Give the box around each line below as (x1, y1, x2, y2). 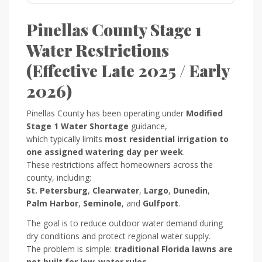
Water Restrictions (26, 39, 169, 61)
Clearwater (92, 184, 139, 196)
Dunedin (173, 184, 208, 196)
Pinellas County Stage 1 (26, 18, 202, 40)
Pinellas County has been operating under (26, 107, 186, 119)
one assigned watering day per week (26, 146, 183, 157)
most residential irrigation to (105, 133, 229, 144)
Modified (186, 107, 223, 119)
